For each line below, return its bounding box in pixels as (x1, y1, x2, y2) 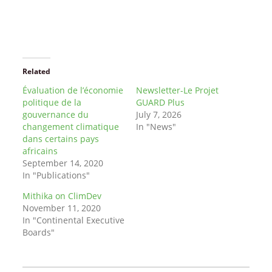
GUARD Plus (136, 97, 185, 108)
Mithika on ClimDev (22, 190, 101, 202)
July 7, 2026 (136, 109, 182, 120)
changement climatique (22, 121, 119, 132)
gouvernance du (22, 109, 89, 120)
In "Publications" (22, 169, 90, 181)
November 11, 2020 (22, 202, 101, 214)
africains (22, 145, 58, 157)
